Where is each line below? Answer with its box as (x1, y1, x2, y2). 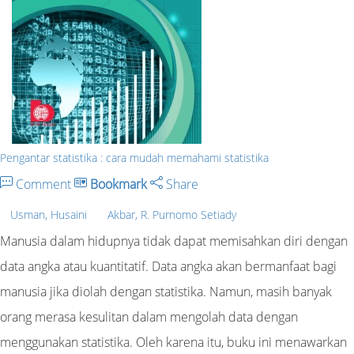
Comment (13, 175, 74, 193)
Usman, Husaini (10, 206, 87, 222)
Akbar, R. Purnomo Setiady (107, 206, 236, 222)
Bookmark (90, 175, 147, 193)
